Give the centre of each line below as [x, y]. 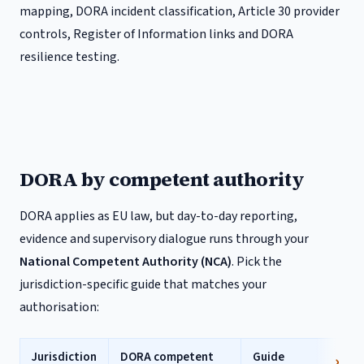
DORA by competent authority [162, 179]
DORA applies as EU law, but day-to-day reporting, [158, 216]
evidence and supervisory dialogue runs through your [164, 239]
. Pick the [257, 262]
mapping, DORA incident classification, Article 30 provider [180, 11]
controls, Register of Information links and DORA [156, 34]
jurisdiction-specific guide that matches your [143, 284]
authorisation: [59, 307]
